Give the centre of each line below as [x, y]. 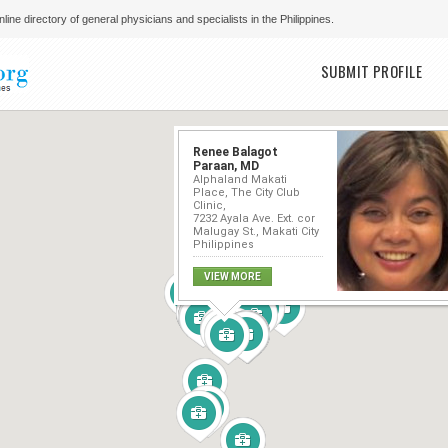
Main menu [321, 66]
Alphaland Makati [240, 179]
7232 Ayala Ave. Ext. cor [254, 218]
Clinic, [210, 205]
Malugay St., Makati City [256, 231]
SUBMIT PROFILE [371, 71]
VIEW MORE [233, 276]
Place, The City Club [247, 192]
